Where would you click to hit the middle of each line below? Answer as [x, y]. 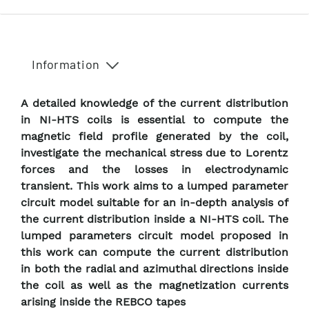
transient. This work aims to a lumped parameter [154, 186]
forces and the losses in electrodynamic [154, 170]
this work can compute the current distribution [154, 252]
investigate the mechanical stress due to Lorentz [154, 153]
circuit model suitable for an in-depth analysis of [154, 203]
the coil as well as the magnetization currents [154, 286]
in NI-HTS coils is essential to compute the [154, 120]
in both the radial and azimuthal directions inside [154, 269]
